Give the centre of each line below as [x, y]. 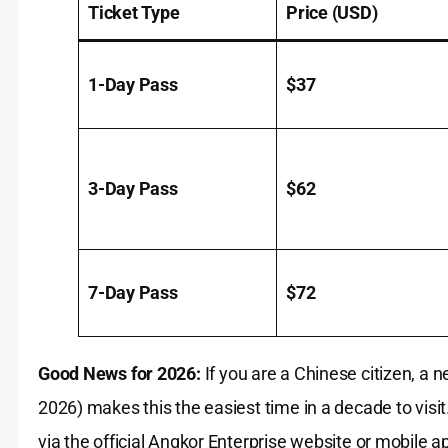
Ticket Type [134, 13]
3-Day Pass [133, 189]
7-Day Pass [133, 293]
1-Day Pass [133, 85]
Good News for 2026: [119, 374]
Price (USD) [332, 13]
